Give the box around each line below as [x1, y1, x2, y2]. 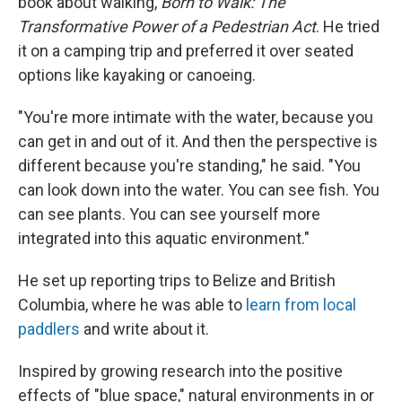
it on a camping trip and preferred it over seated [18, 41, 354, 60]
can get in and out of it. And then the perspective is [18, 132, 378, 151]
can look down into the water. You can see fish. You [18, 180, 380, 199]
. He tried [316, 17, 380, 36]
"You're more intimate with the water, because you [18, 108, 373, 127]
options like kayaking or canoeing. [18, 66, 256, 84]
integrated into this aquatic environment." [18, 229, 310, 248]
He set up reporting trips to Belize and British [18, 271, 336, 290]
